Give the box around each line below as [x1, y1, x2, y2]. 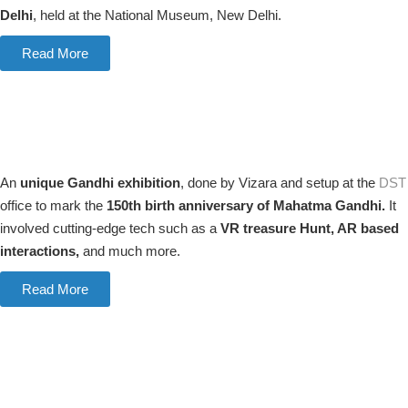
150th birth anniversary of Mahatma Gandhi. [107, 198, 385, 214]
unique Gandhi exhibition [20, 175, 180, 191]
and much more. [83, 243, 180, 260]
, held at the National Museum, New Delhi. [33, 7, 281, 24]
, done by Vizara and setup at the [180, 175, 379, 191]
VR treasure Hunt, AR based [220, 220, 399, 237]
